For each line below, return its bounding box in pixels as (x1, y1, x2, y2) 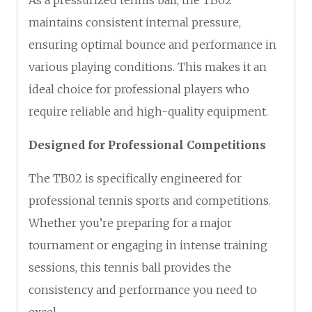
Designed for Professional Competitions (29, 137, 266, 152)
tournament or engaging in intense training (29, 237, 267, 252)
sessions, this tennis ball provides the (29, 260, 231, 274)
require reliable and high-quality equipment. (29, 104, 268, 118)
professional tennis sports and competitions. (29, 193, 271, 208)
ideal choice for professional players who (29, 81, 249, 96)
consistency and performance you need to (29, 282, 257, 297)
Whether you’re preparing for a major (29, 215, 232, 230)
